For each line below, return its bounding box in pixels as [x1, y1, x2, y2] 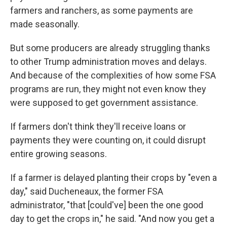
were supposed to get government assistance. [10, 97, 198, 108]
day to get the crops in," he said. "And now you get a [10, 213, 214, 224]
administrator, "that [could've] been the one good [10, 200, 203, 210]
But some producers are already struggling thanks [10, 43, 210, 53]
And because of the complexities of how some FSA [10, 70, 216, 81]
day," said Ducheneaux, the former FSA [10, 186, 163, 197]
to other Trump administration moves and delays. [10, 56, 207, 67]
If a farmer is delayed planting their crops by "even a [10, 172, 217, 183]
